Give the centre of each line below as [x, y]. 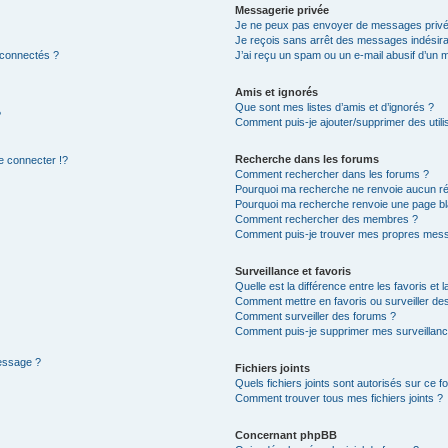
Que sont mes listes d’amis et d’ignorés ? [335, 107]
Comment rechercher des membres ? [327, 219]
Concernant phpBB [286, 435]
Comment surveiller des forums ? [316, 316]
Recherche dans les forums [307, 159]
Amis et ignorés [277, 92]
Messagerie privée [282, 10]
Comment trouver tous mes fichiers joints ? [339, 398]
